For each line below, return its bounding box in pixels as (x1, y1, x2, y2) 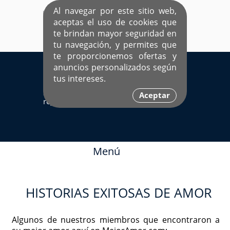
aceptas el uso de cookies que (53, 16, 177, 28)
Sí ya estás (43, 87, 80, 98)
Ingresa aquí (101, 89, 150, 101)
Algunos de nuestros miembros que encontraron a (12, 214, 220, 225)
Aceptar (139, 90, 170, 100)
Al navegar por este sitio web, (53, 5, 177, 16)
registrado (43, 96, 79, 106)
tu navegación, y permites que (53, 39, 177, 50)
